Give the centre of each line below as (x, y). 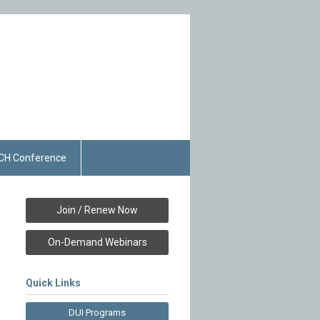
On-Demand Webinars (97, 242)
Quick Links (53, 283)
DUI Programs (97, 312)
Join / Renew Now (97, 210)
